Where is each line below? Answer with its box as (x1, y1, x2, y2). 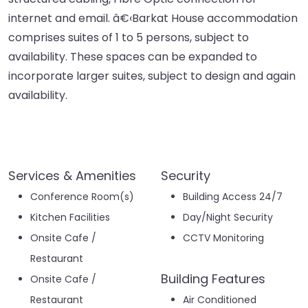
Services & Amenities (8, 167, 136, 185)
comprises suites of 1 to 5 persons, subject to (8, 30, 249, 46)
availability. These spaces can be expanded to (8, 49, 257, 65)
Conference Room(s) (30, 190, 134, 204)
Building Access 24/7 (183, 190, 283, 204)
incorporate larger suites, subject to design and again (8, 68, 296, 85)
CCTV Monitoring (183, 231, 264, 245)
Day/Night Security (183, 210, 273, 225)
